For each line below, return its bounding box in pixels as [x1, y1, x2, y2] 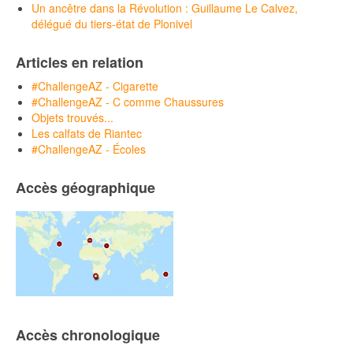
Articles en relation [16, 51, 143, 72]
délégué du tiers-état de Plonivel [32, 15, 192, 32]
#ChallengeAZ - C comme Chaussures [32, 93, 224, 110]
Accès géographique [16, 176, 155, 198]
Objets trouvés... [32, 109, 113, 125]
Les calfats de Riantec [32, 124, 142, 141]
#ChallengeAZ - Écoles [32, 140, 146, 157]
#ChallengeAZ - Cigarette [32, 77, 158, 94]
